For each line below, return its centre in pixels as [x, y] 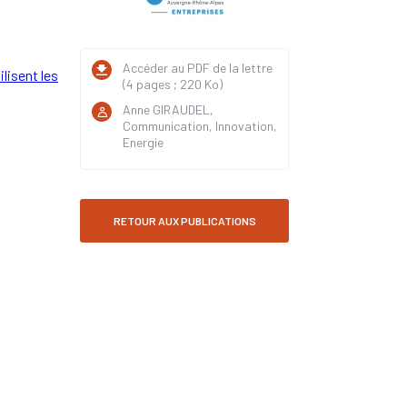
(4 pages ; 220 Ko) [173, 84]
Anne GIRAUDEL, [168, 109]
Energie [143, 142]
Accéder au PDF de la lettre [198, 68]
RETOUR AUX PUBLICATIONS [184, 221]
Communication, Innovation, [200, 126]
